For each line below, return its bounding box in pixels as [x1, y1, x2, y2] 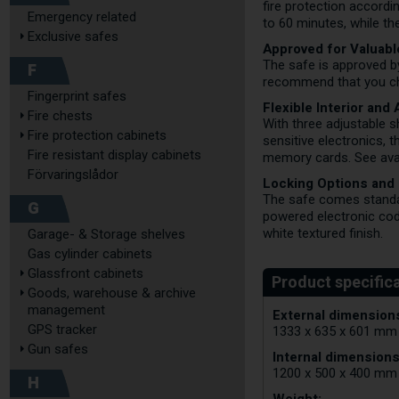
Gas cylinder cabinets [28, 246, 152, 262]
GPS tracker [28, 322, 97, 338]
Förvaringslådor [28, 167, 118, 183]
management [28, 302, 105, 318]
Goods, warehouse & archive [28, 285, 196, 301]
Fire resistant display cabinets [28, 147, 201, 163]
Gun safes [28, 341, 88, 357]
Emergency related [28, 9, 136, 25]
